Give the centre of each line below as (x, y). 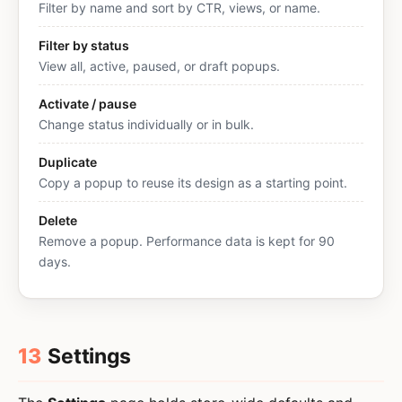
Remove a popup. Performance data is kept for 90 (187, 241)
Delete (58, 220)
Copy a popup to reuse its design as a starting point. (193, 183)
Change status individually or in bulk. (146, 124)
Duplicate (68, 162)
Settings (90, 356)
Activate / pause (87, 104)
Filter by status (84, 45)
